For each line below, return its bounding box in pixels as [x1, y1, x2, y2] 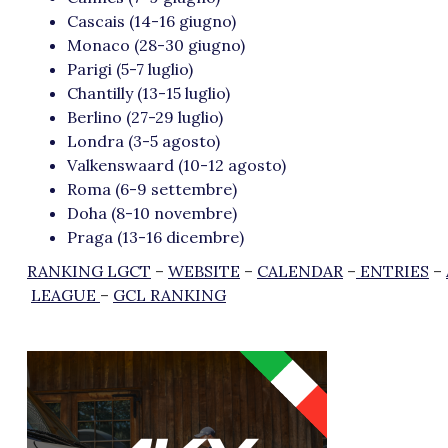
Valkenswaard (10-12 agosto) [67, 155, 286, 176]
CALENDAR [257, 261, 343, 282]
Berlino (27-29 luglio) [67, 107, 223, 128]
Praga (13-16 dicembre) [67, 227, 244, 248]
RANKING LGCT [27, 261, 151, 282]
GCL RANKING [113, 285, 226, 306]
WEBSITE [168, 261, 240, 282]
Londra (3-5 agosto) [67, 131, 220, 152]
